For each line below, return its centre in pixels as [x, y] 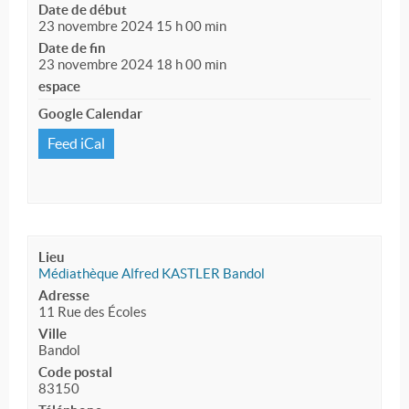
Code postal [75, 372]
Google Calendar [90, 113]
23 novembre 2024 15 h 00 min [132, 26]
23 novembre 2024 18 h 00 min [132, 64]
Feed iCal [76, 143]
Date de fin [72, 47]
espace [59, 86]
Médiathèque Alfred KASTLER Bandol [152, 273]
